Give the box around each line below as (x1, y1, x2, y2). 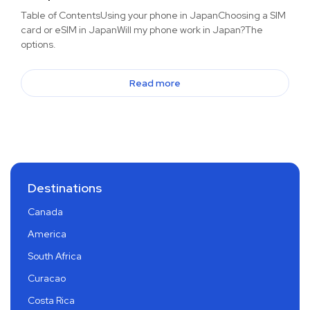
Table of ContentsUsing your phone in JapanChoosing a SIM (21, 9, 286, 22)
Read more (129, 77, 181, 90)
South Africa (28, 250, 82, 263)
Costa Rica (28, 294, 75, 307)
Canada (28, 206, 63, 219)
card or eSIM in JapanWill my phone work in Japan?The (21, 24, 263, 37)
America (28, 228, 66, 241)
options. (21, 38, 56, 51)
